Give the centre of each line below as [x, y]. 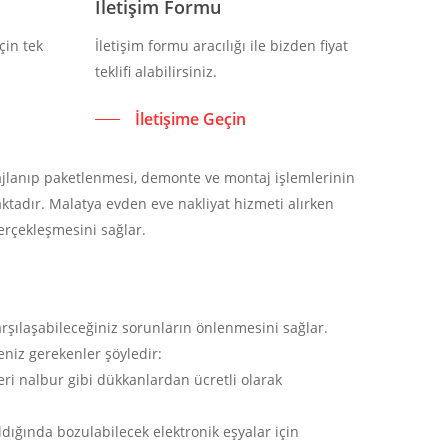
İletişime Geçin [190, 118]
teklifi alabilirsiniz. [155, 71]
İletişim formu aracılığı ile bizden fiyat [221, 45]
